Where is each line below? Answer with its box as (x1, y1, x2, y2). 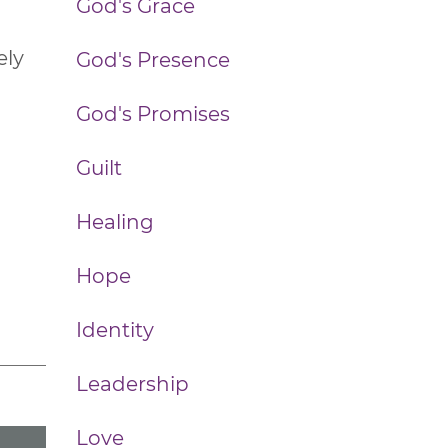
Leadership (76, 372, 189, 396)
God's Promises (76, 102, 230, 126)
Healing (76, 210, 154, 234)
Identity (76, 318, 154, 342)
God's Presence (76, 48, 230, 72)
